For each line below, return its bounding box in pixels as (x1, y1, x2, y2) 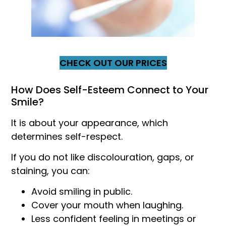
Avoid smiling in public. (31, 185, 133, 198)
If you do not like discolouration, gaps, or (11, 151, 195, 164)
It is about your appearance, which (11, 116, 168, 129)
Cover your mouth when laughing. (31, 199, 184, 212)
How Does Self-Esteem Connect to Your (11, 82, 209, 97)
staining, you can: (11, 164, 90, 178)
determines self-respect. (11, 130, 123, 143)
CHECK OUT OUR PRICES (59, 56, 167, 69)
